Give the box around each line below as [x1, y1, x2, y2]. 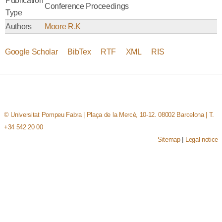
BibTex [67, 48, 91, 56]
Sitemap [158, 135, 180, 143]
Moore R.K [45, 22, 81, 31]
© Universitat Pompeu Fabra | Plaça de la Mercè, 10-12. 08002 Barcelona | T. [4, 111, 214, 118]
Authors [5, 22, 32, 31]
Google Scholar [5, 48, 58, 56]
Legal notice [185, 135, 218, 143]
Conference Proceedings [45, 2, 129, 10]
